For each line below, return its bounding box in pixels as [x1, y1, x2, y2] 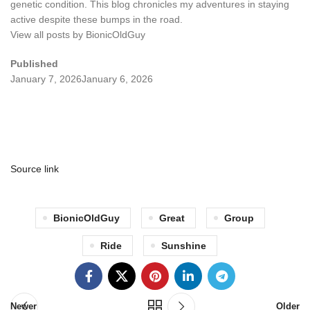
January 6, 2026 [82, 73, 153, 84]
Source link [10, 163, 59, 174]
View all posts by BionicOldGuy [10, 28, 145, 40]
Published [10, 57, 58, 69]
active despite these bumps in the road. [10, 13, 183, 25]
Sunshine [161, 239, 206, 251]
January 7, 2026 [10, 73, 82, 84]
